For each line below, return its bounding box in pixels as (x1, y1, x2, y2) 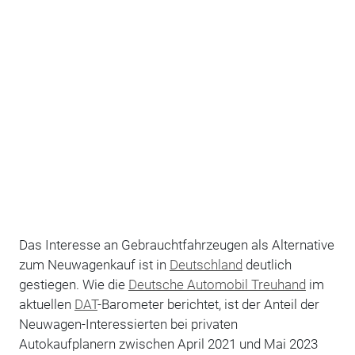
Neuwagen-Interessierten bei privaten (18, 315, 238, 332)
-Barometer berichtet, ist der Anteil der (97, 296, 319, 312)
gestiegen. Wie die (18, 276, 128, 292)
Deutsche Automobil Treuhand (128, 276, 306, 292)
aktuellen (18, 296, 74, 312)
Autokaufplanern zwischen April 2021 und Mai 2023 (18, 335, 318, 352)
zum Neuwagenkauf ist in (18, 256, 170, 273)
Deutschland (169, 256, 242, 273)
